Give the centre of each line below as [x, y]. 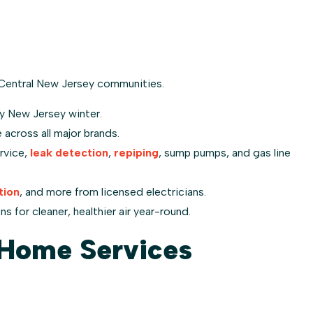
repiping [136, 152]
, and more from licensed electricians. [113, 191]
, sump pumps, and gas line [225, 152]
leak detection [69, 152]
